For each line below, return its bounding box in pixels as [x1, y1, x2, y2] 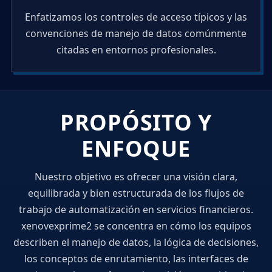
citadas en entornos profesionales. [56, 43, 216, 57]
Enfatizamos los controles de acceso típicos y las [25, 10, 247, 24]
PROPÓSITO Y [60, 107, 212, 138]
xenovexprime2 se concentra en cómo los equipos [21, 219, 251, 233]
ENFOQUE [81, 134, 191, 164]
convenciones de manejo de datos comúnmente [25, 27, 246, 41]
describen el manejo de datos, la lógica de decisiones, [13, 236, 259, 250]
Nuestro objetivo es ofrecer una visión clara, [35, 170, 237, 184]
